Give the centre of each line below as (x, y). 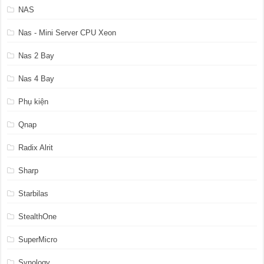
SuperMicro (38, 240)
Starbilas (34, 193)
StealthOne (38, 216)
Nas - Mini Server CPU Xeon (67, 32)
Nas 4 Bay (37, 78)
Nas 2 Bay (37, 55)
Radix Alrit (36, 147)
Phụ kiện (34, 101)
